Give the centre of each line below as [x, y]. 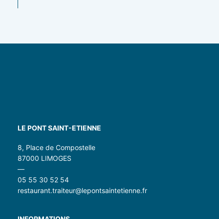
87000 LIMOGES [44, 158]
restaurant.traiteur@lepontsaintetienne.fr [82, 190]
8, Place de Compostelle [56, 147]
